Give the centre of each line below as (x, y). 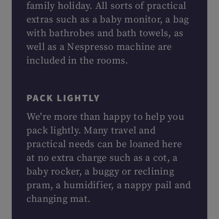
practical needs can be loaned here (104, 144)
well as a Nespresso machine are (99, 47)
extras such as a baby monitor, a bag (108, 20)
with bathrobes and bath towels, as (105, 33)
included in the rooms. (77, 61)
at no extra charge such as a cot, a (102, 158)
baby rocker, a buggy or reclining (100, 172)
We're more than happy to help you (105, 117)
